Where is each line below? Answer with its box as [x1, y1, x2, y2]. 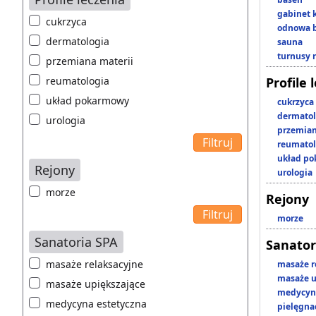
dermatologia [46, 35, 109, 49]
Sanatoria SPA [35, 233, 118, 251]
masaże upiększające [46, 277, 145, 291]
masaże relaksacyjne [46, 257, 143, 272]
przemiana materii [46, 54, 133, 68]
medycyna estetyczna [46, 297, 147, 311]
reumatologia [46, 74, 109, 88]
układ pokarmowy [46, 94, 129, 108]
